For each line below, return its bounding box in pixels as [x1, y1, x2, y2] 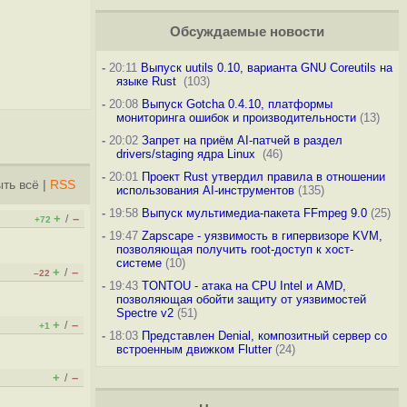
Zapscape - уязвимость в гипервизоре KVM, [141, 229, 382, 243]
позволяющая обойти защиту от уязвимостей [115, 293, 366, 306]
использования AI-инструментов [115, 184, 294, 197]
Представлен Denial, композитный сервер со [141, 329, 387, 342]
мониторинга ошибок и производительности [115, 111, 356, 124]
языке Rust [115, 74, 180, 88]
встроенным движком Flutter [115, 342, 272, 356]
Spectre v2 [115, 306, 174, 320]
